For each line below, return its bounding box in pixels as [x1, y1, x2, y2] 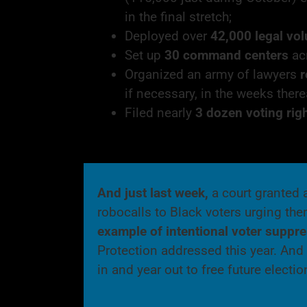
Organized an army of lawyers [124, 66, 297, 82]
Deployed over [124, 27, 210, 44]
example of [97, 223, 166, 239]
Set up [124, 47, 164, 63]
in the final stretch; [124, 8, 232, 25]
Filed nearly [124, 104, 192, 121]
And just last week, [97, 184, 212, 201]
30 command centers [164, 47, 288, 63]
